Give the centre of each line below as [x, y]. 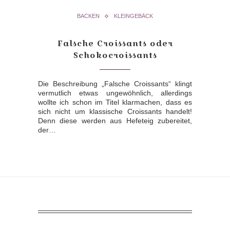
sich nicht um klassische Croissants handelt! [115, 112]
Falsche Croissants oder [115, 44]
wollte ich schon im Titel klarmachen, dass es [115, 102]
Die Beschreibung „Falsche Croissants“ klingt [115, 84]
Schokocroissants [115, 55]
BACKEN [88, 16]
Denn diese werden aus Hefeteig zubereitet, [115, 121]
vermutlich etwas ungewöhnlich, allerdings [115, 93]
